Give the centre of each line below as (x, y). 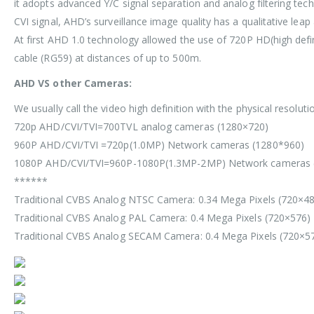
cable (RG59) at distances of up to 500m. (108, 58)
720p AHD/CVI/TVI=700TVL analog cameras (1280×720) (142, 127)
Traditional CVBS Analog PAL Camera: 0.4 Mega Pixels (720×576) (163, 218)
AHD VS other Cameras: (73, 83)
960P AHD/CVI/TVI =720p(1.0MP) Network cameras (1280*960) (159, 145)
